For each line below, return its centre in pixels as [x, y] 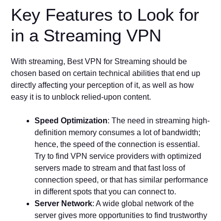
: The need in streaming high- [159, 121]
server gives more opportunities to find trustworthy [121, 216]
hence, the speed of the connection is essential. [117, 145]
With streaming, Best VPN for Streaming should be [99, 62]
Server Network [64, 204]
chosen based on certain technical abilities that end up [106, 74]
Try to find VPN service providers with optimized [118, 156]
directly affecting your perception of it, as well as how [103, 85]
